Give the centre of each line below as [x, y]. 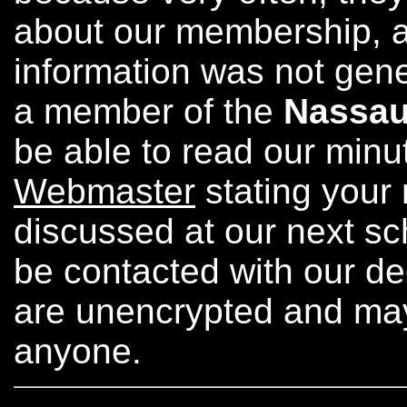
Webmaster [104, 192]
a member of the [149, 112]
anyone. [78, 352]
